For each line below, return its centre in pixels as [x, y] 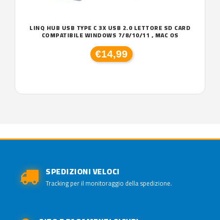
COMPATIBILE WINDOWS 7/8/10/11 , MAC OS [110, 35]
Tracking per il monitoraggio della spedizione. [109, 183]
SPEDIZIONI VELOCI [83, 171]
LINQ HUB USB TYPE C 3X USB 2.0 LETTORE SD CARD [110, 28]
